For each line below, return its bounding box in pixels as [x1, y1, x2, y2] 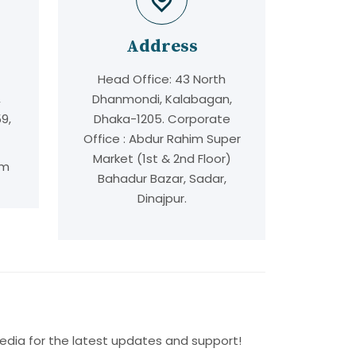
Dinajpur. [137, 190, 187, 207]
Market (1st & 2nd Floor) [92, 150, 231, 167]
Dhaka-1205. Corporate [93, 110, 230, 127]
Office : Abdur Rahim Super [83, 130, 241, 147]
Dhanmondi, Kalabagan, [91, 91, 232, 107]
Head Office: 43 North [98, 71, 226, 87]
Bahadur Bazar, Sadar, [97, 170, 226, 187]
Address [126, 36, 198, 57]
